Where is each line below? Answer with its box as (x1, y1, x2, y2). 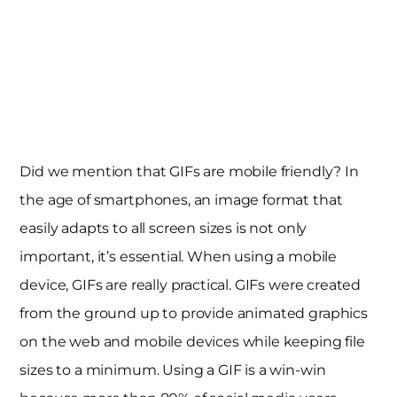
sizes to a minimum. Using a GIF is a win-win (19, 362, 326, 379)
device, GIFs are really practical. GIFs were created (19, 276, 362, 294)
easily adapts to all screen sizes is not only (19, 220, 307, 237)
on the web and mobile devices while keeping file (19, 333, 365, 351)
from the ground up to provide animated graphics (19, 305, 368, 323)
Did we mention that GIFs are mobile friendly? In (19, 163, 359, 181)
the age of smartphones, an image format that (19, 191, 343, 209)
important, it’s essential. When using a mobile (19, 248, 338, 266)
